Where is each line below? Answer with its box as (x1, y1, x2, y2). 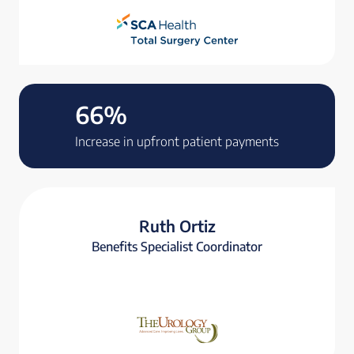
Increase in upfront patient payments (75, 134, 279, 150)
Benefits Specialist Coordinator (92, 239, 262, 255)
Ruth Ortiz (138, 216, 216, 236)
